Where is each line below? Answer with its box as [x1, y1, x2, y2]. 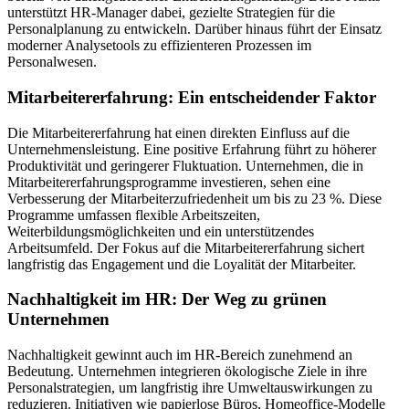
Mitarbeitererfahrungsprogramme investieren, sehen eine [7, 173, 330, 190]
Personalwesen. [7, 54, 97, 70]
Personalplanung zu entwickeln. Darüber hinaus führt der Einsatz [7, 21, 382, 37]
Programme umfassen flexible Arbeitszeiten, [7, 206, 260, 223]
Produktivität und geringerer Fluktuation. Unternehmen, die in [7, 157, 363, 173]
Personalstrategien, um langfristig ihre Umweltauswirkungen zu [7, 379, 372, 395]
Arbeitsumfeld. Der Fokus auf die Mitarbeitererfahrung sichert [7, 239, 364, 256]
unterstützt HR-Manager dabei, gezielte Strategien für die [7, 5, 335, 21]
